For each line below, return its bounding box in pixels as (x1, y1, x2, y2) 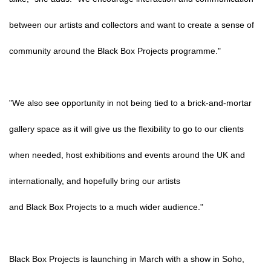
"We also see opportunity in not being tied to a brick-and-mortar (9, 98, 252, 108)
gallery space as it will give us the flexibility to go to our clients (9, 124, 244, 134)
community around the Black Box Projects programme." (9, 46, 221, 56)
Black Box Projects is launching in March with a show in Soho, (9, 254, 244, 264)
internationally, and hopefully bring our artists (9, 176, 180, 186)
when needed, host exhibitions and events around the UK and (9, 150, 245, 160)
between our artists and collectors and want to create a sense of (9, 20, 254, 30)
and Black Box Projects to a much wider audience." (9, 202, 203, 212)
